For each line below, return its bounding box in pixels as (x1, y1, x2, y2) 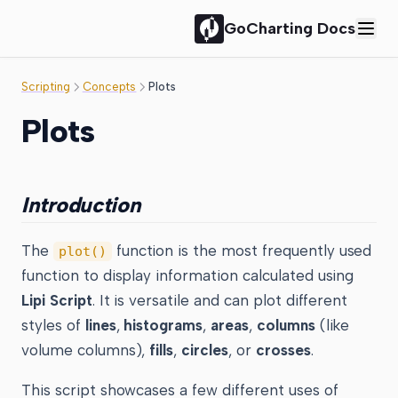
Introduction (21, 192, 141, 218)
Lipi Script (21, 291, 92, 309)
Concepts (82, 80, 137, 93)
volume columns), (21, 341, 150, 359)
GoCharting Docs (224, 19, 355, 38)
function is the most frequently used (111, 242, 372, 259)
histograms (123, 316, 203, 334)
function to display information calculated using (21, 267, 354, 284)
